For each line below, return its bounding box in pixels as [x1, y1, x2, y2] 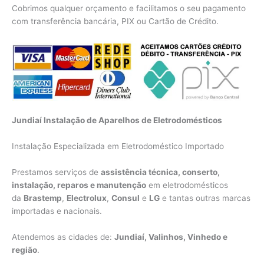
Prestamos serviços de [12, 167, 101, 177]
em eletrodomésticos [146, 180, 228, 190]
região [12, 245, 37, 255]
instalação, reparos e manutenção [12, 180, 146, 190]
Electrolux [67, 193, 107, 203]
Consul [111, 193, 140, 203]
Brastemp [24, 193, 62, 203]
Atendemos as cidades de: [12, 232, 114, 242]
